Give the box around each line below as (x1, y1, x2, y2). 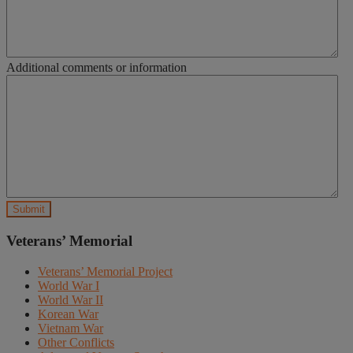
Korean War (38, 307, 98, 321)
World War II (38, 292, 103, 307)
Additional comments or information (6, 61, 187, 75)
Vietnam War (38, 321, 103, 335)
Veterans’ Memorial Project (38, 264, 173, 278)
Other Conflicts (38, 335, 114, 349)
